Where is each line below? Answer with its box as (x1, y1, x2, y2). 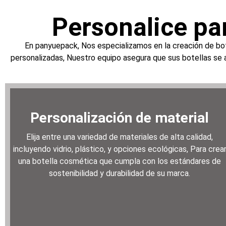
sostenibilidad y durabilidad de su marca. (49, 168, 191, 179)
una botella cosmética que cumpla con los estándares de (18, 156, 221, 166)
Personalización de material (30, 109, 209, 127)
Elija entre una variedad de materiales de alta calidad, (26, 132, 213, 142)
